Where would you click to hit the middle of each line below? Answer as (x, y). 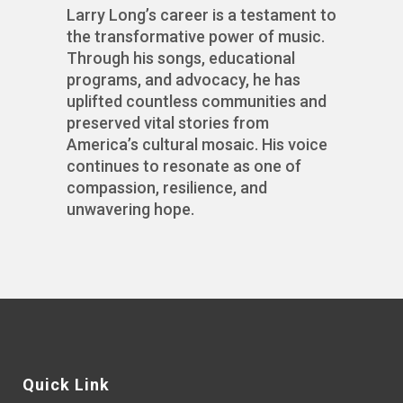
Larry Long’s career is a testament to (201, 15)
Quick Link (66, 385)
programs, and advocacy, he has (184, 80)
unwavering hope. (130, 210)
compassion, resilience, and (167, 188)
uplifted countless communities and (197, 102)
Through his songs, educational (181, 58)
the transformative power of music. (196, 37)
